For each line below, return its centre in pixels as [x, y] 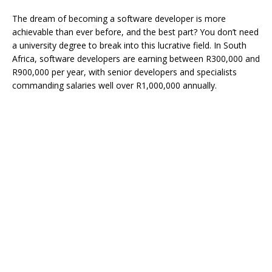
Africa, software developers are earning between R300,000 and [136, 59]
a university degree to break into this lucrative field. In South [129, 46]
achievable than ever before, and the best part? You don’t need [135, 32]
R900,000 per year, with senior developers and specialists [124, 72]
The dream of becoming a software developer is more [119, 19]
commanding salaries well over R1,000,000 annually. [114, 86]
